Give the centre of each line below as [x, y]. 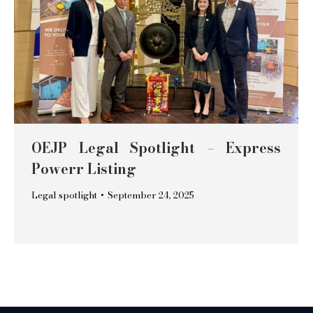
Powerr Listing [84, 169]
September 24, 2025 [151, 195]
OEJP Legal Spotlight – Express [156, 148]
